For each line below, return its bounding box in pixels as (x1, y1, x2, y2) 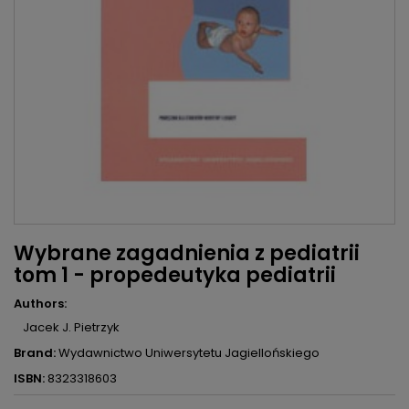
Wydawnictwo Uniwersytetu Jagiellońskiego (58, 344, 320, 362)
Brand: (14, 344, 56, 362)
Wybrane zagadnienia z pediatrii (14, 239, 360, 268)
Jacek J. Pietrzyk (23, 319, 120, 337)
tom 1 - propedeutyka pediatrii (14, 261, 336, 290)
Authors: (14, 295, 67, 313)
